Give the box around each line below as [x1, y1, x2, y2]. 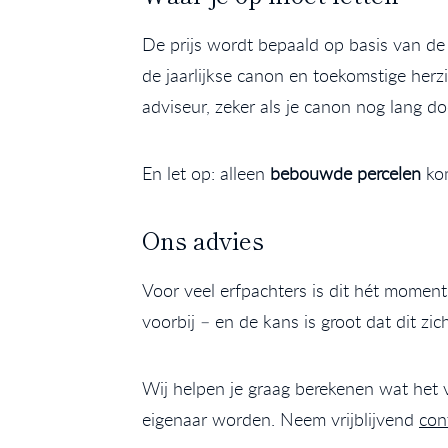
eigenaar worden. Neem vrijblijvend [142, 407, 419, 432]
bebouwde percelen [270, 161, 421, 186]
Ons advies [142, 222, 264, 258]
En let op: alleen [142, 161, 270, 186]
